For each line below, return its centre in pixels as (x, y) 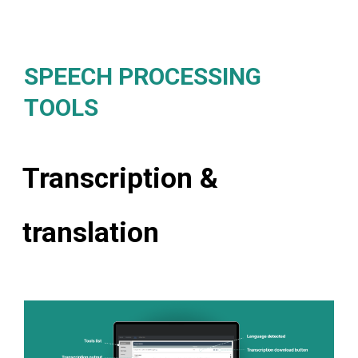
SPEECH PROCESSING (143, 77)
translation (91, 233)
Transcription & (120, 179)
